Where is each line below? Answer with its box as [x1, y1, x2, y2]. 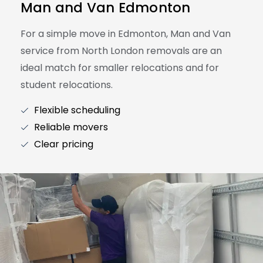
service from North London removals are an [21, 44, 222, 58]
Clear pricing [33, 137, 93, 151]
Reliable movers [33, 120, 108, 134]
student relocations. [21, 78, 113, 92]
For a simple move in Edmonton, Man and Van [21, 27, 231, 41]
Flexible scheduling [33, 103, 120, 117]
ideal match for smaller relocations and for [21, 61, 219, 75]
